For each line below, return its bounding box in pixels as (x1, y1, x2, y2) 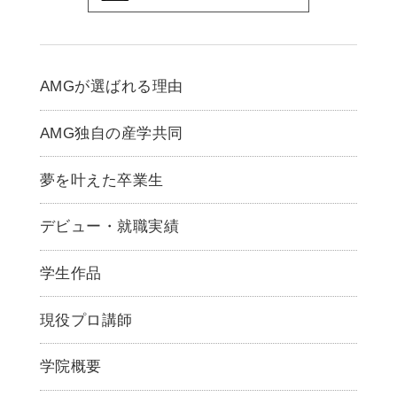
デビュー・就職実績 (39, 218, 180, 236)
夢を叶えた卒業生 (39, 171, 164, 189)
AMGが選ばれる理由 (39, 78, 183, 96)
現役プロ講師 (39, 311, 133, 329)
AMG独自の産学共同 (39, 125, 183, 143)
